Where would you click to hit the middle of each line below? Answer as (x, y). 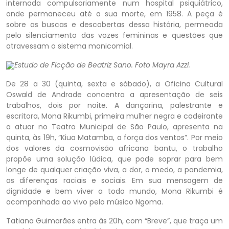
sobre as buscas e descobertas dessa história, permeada (114, 25)
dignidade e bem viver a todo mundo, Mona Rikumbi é (114, 191)
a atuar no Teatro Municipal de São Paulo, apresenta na (114, 127)
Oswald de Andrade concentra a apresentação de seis (114, 95)
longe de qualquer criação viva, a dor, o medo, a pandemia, (114, 170)
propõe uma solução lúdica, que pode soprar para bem (114, 159)
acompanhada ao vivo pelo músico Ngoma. (85, 202)
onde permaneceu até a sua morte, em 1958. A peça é (114, 14)
